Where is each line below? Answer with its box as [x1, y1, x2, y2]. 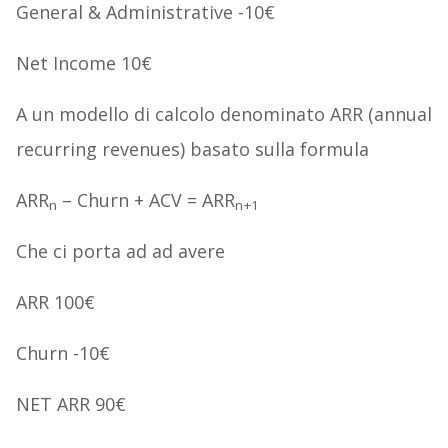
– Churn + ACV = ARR [56, 187, 235, 212]
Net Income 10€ [15, 50, 152, 75]
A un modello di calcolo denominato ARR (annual [15, 101, 432, 126]
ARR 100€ [15, 289, 95, 314]
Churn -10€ [15, 340, 110, 365]
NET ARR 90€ [15, 391, 126, 416]
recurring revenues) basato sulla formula [15, 136, 369, 161]
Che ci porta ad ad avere [15, 238, 225, 263]
